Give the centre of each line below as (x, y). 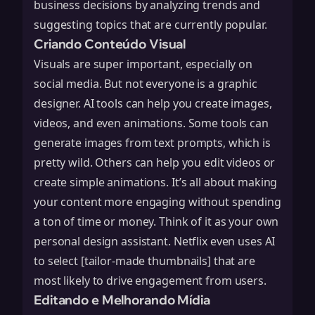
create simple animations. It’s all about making (156, 182)
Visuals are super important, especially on (143, 64)
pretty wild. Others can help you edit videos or (155, 162)
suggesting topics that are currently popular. (150, 25)
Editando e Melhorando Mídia (122, 300)
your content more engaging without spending (157, 202)
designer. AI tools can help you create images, (153, 103)
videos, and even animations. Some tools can (151, 123)
